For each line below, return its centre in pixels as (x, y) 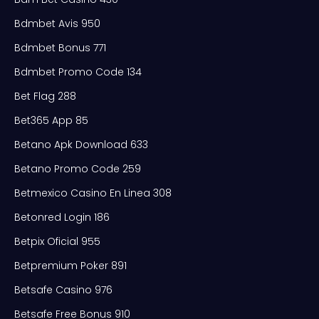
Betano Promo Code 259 (78, 168)
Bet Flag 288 (45, 96)
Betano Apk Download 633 (81, 144)
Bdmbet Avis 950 (57, 23)
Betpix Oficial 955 (57, 241)
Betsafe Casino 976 (63, 289)
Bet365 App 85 (51, 120)
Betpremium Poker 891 (70, 265)
